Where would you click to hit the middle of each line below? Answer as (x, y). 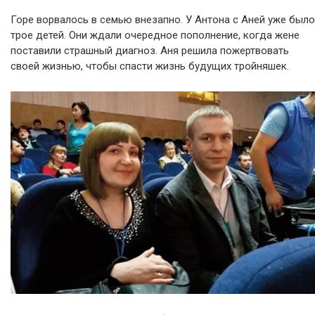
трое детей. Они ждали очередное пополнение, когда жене (155, 35)
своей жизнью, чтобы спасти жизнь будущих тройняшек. (150, 66)
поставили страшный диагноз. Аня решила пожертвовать (150, 51)
